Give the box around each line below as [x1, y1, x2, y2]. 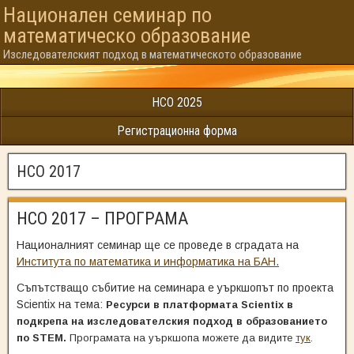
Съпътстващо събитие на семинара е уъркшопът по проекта [17, 281, 333, 294]
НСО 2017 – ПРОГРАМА [17, 209, 188, 228]
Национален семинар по [3, 3, 212, 27]
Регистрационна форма [117, 123, 237, 138]
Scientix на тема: [17, 298, 106, 311]
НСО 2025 [152, 95, 202, 110]
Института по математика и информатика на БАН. [17, 255, 279, 268]
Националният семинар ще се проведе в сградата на [17, 239, 299, 251]
